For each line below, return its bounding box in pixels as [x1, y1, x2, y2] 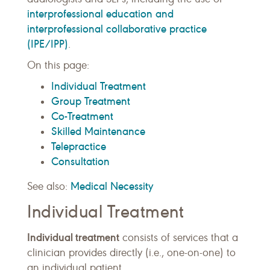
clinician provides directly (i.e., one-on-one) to [27, 246, 236, 259]
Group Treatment [51, 94, 130, 108]
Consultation [51, 154, 110, 168]
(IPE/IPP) [27, 37, 68, 51]
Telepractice [51, 139, 106, 153]
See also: [27, 180, 71, 193]
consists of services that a [119, 231, 238, 244]
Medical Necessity [71, 179, 153, 193]
